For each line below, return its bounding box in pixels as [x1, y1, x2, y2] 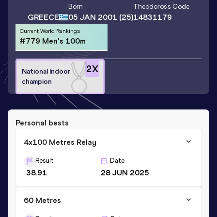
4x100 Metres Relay [24, 137, 96, 147]
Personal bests [15, 118, 69, 127]
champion [22, 77, 52, 86]
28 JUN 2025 [100, 168, 149, 177]
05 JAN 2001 [68, 13, 117, 22]
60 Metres [24, 195, 61, 205]
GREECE [28, 12, 59, 22]
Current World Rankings [19, 28, 80, 35]
